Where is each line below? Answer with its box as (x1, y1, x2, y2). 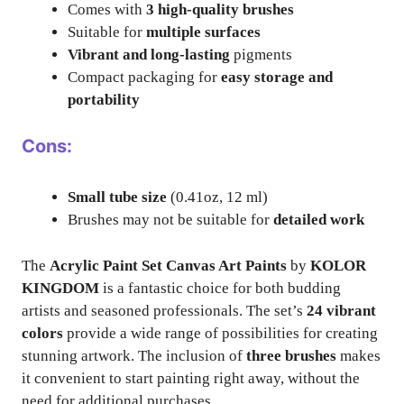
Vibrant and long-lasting (68, 45, 230, 63)
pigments (230, 45, 292, 63)
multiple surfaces (146, 23, 261, 41)
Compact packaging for (68, 68, 221, 86)
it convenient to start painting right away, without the (22, 369, 360, 387)
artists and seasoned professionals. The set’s (22, 301, 307, 319)
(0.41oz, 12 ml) (167, 188, 268, 206)
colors (22, 324, 63, 342)
